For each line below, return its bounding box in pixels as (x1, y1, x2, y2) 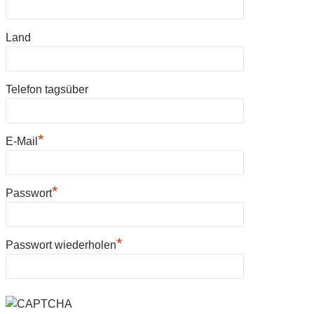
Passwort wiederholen (6, 238, 116, 251)
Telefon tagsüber (6, 83, 88, 95)
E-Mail (6, 135, 38, 147)
